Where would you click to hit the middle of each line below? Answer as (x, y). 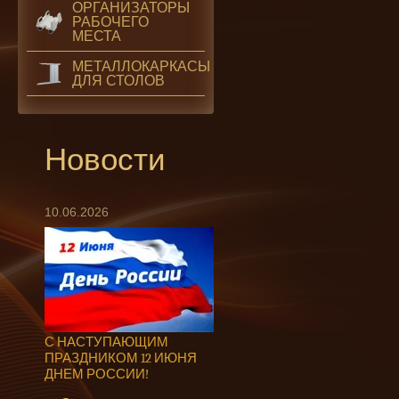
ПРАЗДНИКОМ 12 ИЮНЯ (121, 358)
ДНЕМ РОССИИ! (97, 375)
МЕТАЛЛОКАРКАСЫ (141, 66)
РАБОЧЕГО (110, 22)
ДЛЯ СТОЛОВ (118, 81)
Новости (105, 160)
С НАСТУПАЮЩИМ (106, 342)
